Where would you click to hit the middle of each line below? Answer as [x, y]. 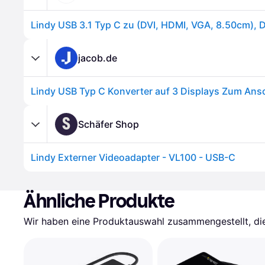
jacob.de [98, 58]
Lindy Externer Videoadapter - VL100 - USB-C [133, 157]
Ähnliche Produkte [99, 201]
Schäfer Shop [109, 124]
